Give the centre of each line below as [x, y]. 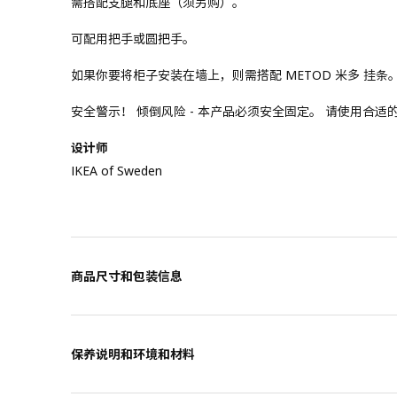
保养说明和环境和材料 [133, 354]
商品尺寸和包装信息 [127, 276]
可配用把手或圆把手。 [133, 39]
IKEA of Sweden [117, 171]
